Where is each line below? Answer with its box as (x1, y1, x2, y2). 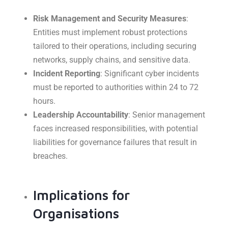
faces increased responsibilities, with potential (33, 124, 198, 134)
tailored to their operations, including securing (33, 41, 196, 51)
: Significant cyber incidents (100, 69, 199, 79)
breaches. (33, 151, 68, 161)
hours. (33, 96, 55, 106)
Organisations (33, 206, 119, 221)
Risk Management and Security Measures (33, 14, 186, 24)
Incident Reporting (33, 69, 100, 79)
